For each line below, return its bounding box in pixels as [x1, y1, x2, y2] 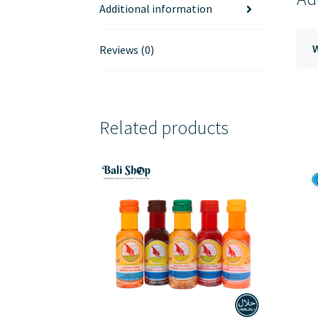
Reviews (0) [99, 43, 155, 57]
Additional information [99, 1, 213, 16]
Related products [99, 116, 229, 139]
